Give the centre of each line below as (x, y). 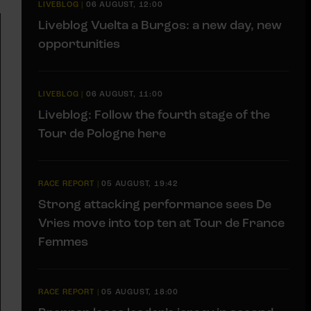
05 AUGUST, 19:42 (140, 183)
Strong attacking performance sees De (155, 204)
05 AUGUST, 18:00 (140, 292)
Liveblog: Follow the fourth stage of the (154, 114)
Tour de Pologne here (102, 133)
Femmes (63, 241)
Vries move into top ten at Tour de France (161, 222)
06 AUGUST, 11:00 (124, 94)
